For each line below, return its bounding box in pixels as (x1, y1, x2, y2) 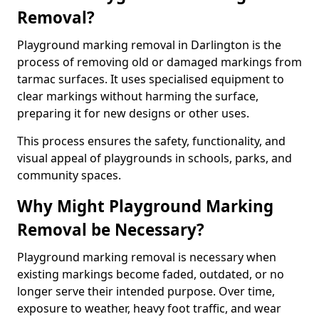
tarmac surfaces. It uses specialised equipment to (17, 71, 284, 87)
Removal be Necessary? (17, 219, 204, 241)
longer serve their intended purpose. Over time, (17, 283, 275, 299)
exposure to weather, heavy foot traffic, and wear (17, 300, 281, 316)
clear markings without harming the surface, (17, 88, 258, 104)
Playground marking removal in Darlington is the (17, 37, 281, 53)
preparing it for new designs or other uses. (17, 105, 249, 121)
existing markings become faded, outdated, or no (17, 266, 284, 282)
